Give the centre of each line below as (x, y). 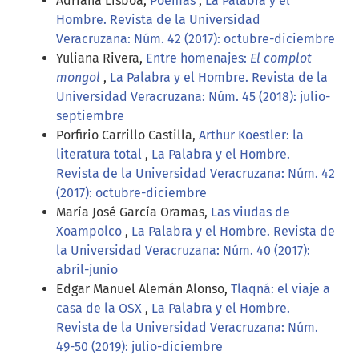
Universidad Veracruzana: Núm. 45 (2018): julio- (193, 97)
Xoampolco (91, 232)
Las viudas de (250, 212)
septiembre (90, 116)
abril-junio (87, 270)
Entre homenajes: (198, 58)
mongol (78, 78)
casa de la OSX (101, 309)
